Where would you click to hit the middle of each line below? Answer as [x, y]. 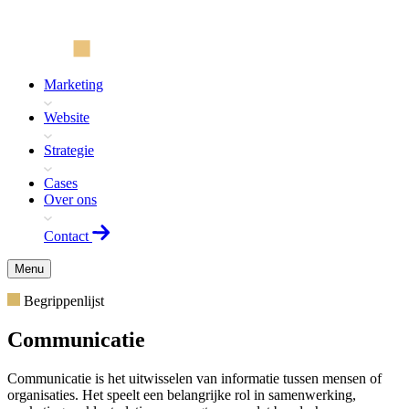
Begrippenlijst [64, 301]
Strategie [69, 150]
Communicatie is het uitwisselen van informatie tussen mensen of [194, 378]
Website [67, 117]
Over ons [70, 199]
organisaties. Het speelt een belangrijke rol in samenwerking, [182, 394]
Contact [66, 236]
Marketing [73, 84]
